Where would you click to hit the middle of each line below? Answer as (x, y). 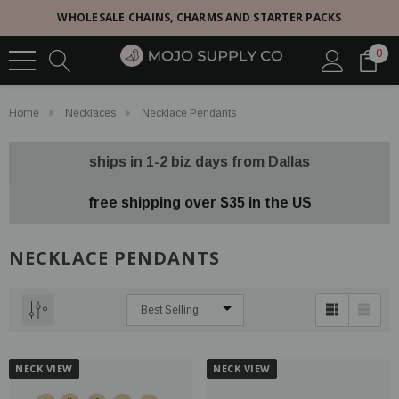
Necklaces (90, 113)
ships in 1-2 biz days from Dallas (199, 162)
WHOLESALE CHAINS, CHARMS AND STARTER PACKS (199, 17)
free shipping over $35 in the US (199, 203)
